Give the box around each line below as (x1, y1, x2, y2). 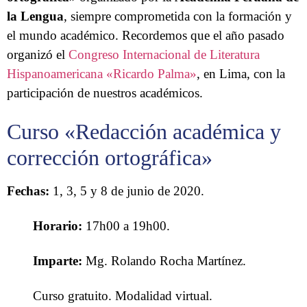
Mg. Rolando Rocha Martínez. (82, 254, 247, 269)
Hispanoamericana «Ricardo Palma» (7, 66, 197, 81)
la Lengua (7, 8, 64, 23)
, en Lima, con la (197, 66, 285, 81)
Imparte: (33, 254, 83, 269)
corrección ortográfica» (7, 145, 212, 170)
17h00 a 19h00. (82, 219, 171, 233)
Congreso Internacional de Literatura (69, 47, 260, 62)
